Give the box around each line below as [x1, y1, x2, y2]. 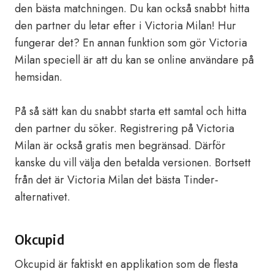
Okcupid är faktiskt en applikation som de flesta [15, 256, 238, 272]
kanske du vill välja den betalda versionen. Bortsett [15, 155, 251, 171]
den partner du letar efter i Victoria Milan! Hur [15, 18, 236, 34]
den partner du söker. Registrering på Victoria [15, 120, 234, 136]
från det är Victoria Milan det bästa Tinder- [15, 172, 218, 188]
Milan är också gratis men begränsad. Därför [15, 138, 226, 154]
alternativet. [15, 189, 70, 205]
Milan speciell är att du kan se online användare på [15, 52, 254, 68]
